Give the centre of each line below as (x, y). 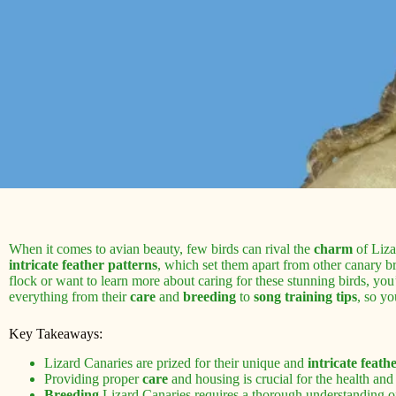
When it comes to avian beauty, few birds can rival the (161, 248)
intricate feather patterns (83, 264)
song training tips (305, 296)
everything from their (69, 296)
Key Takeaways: (56, 333)
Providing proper (93, 378)
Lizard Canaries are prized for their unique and (176, 362)
